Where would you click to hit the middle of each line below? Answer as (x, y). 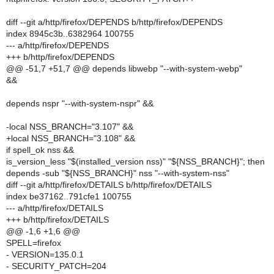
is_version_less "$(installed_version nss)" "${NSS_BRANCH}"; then (135, 161)
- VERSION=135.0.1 (45, 254)
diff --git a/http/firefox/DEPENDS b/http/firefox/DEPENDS (114, 22)
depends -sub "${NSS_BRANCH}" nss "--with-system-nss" (118, 173)
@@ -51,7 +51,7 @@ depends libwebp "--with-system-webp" (124, 68)
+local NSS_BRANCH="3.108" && (71, 138)
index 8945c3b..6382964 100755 (70, 34)
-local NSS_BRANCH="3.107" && (70, 127)
